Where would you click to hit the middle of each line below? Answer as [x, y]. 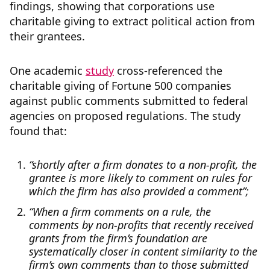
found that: [40, 131]
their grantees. [49, 36]
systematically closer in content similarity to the [143, 252]
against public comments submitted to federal [129, 101]
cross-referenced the [168, 71]
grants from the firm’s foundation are [118, 238]
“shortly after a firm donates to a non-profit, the [143, 165]
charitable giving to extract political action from [132, 21]
